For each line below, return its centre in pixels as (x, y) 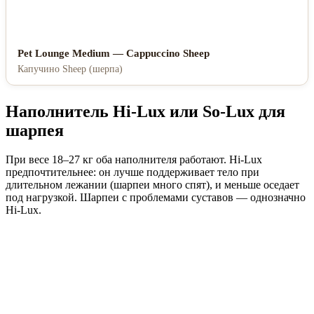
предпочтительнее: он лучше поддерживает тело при (132, 172)
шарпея (35, 130)
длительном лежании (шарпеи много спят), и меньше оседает (152, 185)
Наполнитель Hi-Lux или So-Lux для (145, 111)
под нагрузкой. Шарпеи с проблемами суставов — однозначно (156, 198)
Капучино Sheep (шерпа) (70, 69)
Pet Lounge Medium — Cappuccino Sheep (114, 53)
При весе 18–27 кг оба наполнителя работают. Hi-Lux (134, 160)
